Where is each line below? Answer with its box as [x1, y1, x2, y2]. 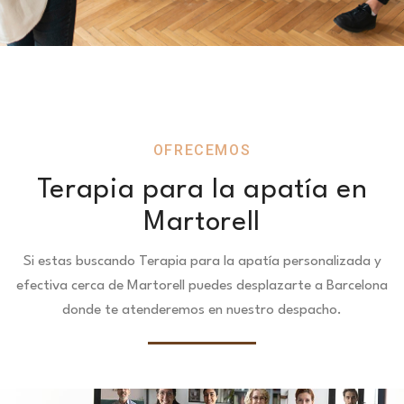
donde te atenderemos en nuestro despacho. [62, 303, 342, 317]
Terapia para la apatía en [36, 177, 368, 204]
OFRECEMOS [152, 142, 252, 159]
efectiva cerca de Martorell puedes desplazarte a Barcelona [16, 279, 388, 293]
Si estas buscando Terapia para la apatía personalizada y [23, 254, 381, 269]
